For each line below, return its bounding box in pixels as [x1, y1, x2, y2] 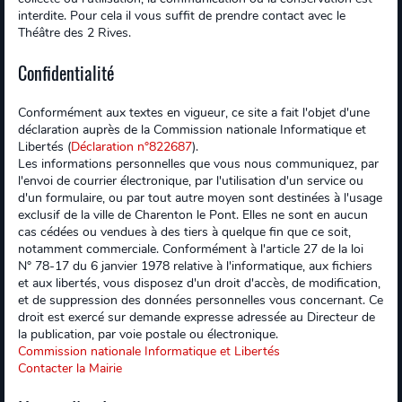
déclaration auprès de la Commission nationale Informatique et [18, 121, 366, 138]
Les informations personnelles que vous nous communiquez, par [18, 155, 379, 172]
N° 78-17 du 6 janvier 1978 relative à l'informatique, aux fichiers [18, 258, 372, 275]
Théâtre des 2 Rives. [18, 24, 131, 41]
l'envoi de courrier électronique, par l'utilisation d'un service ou [18, 172, 363, 189]
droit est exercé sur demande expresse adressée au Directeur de [18, 309, 375, 326]
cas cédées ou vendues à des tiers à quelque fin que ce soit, [18, 223, 351, 240]
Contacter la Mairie [18, 360, 122, 377]
